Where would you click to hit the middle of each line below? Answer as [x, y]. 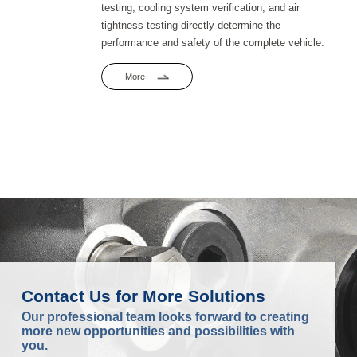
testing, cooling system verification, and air [200, 8]
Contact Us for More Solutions [143, 296]
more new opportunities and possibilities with [158, 331]
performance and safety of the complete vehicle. [212, 43]
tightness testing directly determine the [190, 26]
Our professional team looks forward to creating [165, 317]
